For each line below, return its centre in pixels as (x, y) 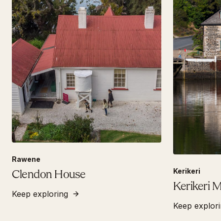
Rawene (26, 159)
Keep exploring (40, 194)
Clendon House (49, 175)
